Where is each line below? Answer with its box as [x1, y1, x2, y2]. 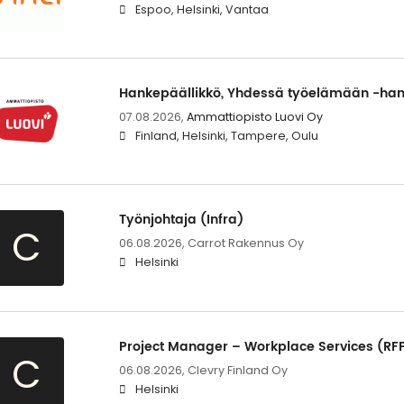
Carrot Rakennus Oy [187, 235, 304, 252]
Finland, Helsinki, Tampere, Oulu [134, 127, 318, 143]
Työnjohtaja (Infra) [118, 209, 243, 231]
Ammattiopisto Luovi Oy [186, 108, 323, 124]
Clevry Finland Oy [187, 363, 288, 379]
